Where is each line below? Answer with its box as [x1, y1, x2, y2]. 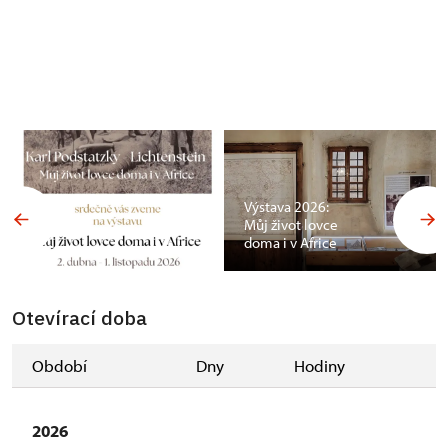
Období [32, 355, 87, 377]
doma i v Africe [244, 232, 337, 252]
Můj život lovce [244, 214, 338, 234]
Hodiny [294, 355, 345, 377]
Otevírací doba [12, 305, 147, 331]
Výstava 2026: [244, 196, 329, 216]
